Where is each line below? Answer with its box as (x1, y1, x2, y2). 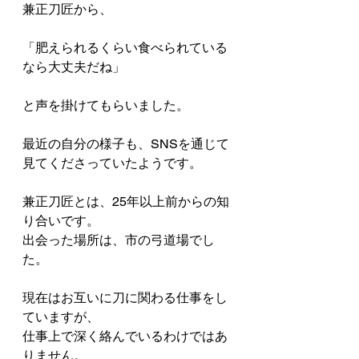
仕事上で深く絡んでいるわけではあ (22, 329, 228, 345)
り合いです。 (22, 213, 99, 229)
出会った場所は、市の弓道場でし (22, 232, 215, 248)
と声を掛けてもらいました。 (22, 98, 189, 114)
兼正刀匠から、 (22, 2, 112, 18)
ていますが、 (22, 309, 99, 325)
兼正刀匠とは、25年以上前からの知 (22, 194, 229, 210)
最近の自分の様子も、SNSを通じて (22, 136, 229, 152)
